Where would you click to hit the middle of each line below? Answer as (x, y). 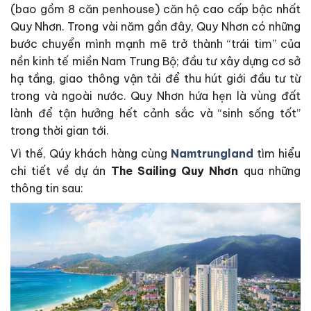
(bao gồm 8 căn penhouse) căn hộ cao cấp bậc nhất (155, 9)
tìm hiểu (277, 154)
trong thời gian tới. (60, 131)
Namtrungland (212, 154)
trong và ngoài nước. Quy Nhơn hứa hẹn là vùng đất (155, 96)
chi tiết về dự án (61, 171)
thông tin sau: (47, 188)
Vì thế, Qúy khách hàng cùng (91, 154)
